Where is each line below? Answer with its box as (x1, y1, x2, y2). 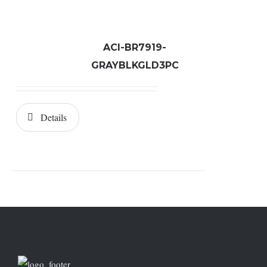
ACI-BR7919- (103, 42, 167, 53)
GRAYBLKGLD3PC (91, 60, 179, 71)
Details (40, 111, 67, 123)
